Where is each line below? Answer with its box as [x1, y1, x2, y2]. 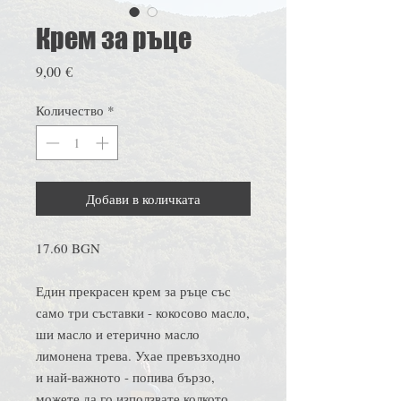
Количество [36, 101, 104, 120]
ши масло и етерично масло [36, 324, 200, 343]
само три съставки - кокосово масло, [36, 303, 250, 321]
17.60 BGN [36, 238, 100, 257]
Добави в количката [86, 189, 200, 208]
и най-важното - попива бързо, [36, 367, 215, 386]
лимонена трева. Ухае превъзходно [36, 346, 241, 364]
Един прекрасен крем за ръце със [36, 281, 231, 300]
